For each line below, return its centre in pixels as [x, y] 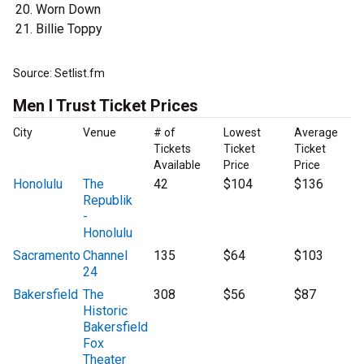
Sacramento [47, 256]
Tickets [172, 149]
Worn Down [68, 10]
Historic [106, 311]
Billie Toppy [69, 29]
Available [177, 165]
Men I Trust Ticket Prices [106, 106]
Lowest [243, 133]
